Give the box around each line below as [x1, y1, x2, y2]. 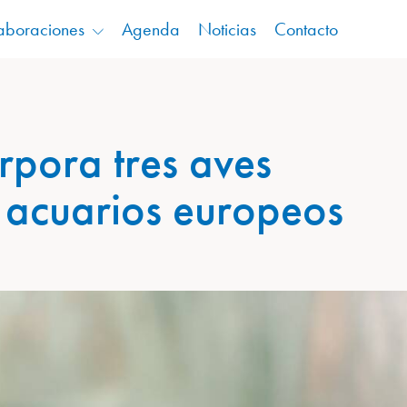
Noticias [197, 17, 256, 41]
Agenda [121, 17, 180, 41]
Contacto [273, 17, 338, 41]
